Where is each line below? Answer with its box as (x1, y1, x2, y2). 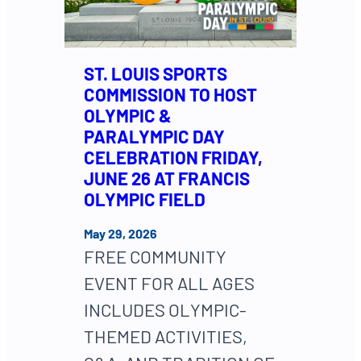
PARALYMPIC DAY (84, 125, 225, 147)
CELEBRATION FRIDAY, (84, 146, 263, 168)
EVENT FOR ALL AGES (84, 272, 255, 293)
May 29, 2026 (84, 226, 157, 241)
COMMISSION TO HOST (84, 83, 257, 105)
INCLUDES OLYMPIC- (84, 299, 247, 320)
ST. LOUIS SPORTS (84, 62, 227, 84)
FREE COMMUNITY (84, 246, 226, 267)
